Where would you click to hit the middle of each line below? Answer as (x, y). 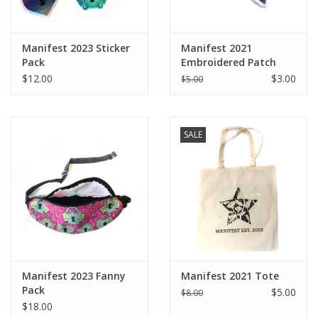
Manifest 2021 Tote (230, 275)
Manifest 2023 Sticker (76, 48)
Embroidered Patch (229, 62)
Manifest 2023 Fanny (74, 275)
